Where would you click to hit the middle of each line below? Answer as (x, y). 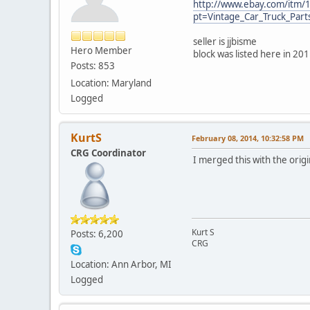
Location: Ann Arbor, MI (121, 264)
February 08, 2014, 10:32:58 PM (248, 138)
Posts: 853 (93, 65)
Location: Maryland (111, 83)
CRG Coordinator (108, 153)
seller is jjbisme (225, 41)
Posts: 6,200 (97, 234)
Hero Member (101, 50)
